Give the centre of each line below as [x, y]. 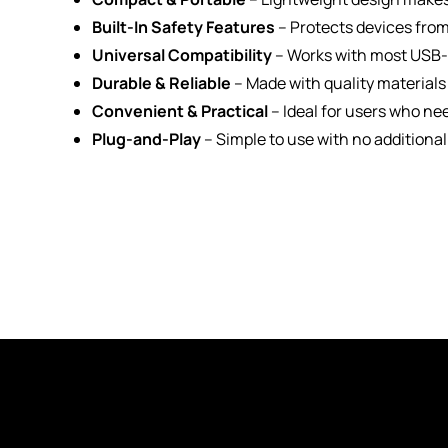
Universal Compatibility [182, 55]
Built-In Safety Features [183, 27]
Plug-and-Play [146, 139]
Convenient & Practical [180, 111]
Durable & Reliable [161, 83]
